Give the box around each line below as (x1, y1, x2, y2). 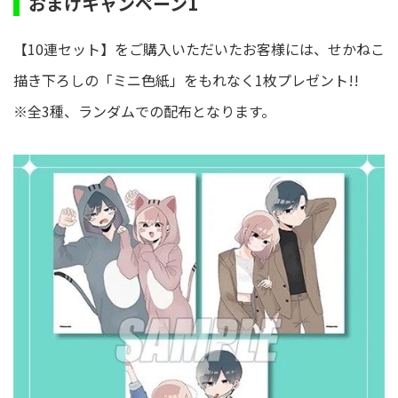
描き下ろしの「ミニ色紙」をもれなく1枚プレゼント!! (13, 68, 359, 91)
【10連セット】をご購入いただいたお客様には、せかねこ (13, 37, 385, 60)
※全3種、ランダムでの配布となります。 (13, 99, 275, 122)
